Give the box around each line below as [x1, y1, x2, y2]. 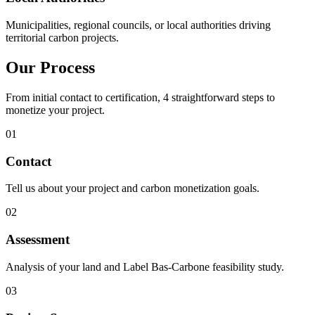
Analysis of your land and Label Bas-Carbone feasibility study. [6, 260, 284, 273]
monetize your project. [6, 103, 105, 116]
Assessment [6, 232, 70, 247]
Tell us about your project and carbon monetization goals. [6, 182, 259, 195]
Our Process [6, 58, 95, 77]
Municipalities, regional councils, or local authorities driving [6, 19, 271, 32]
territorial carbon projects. [6, 32, 119, 44]
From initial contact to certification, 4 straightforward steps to [6, 91, 275, 103]
